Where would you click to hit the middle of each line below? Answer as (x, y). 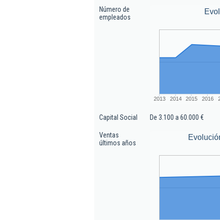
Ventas (109, 135)
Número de (114, 9)
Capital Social (118, 117)
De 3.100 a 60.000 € (177, 117)
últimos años (118, 143)
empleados (115, 17)
